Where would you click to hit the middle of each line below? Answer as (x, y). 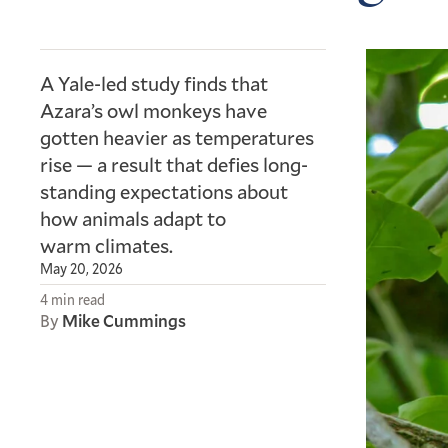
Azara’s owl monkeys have (153, 110)
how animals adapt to (133, 218)
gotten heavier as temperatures (177, 137)
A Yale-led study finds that (154, 83)
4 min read (72, 299)
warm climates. (106, 245)
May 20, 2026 (81, 268)
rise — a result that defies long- (174, 164)
